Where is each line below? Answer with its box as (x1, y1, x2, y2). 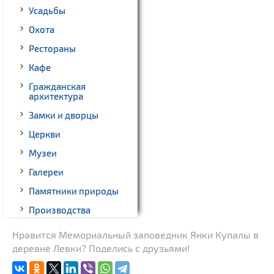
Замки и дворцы (29, 109, 98, 121)
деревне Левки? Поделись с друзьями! (12, 242, 190, 254)
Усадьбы (29, 5, 65, 17)
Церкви (29, 128, 61, 140)
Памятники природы (29, 185, 119, 197)
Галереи (29, 166, 64, 178)
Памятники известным (29, 261, 127, 273)
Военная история (29, 223, 103, 235)
